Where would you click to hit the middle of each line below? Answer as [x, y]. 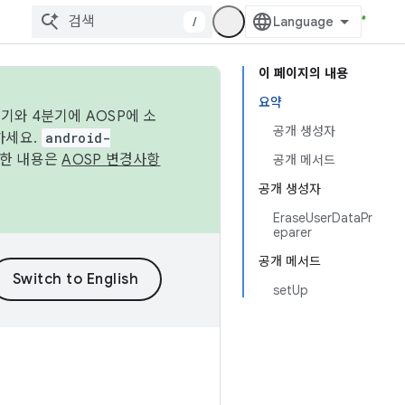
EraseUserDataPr [323, 218]
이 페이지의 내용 [303, 73]
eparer [292, 232]
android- [78, 138]
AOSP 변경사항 [111, 160]
